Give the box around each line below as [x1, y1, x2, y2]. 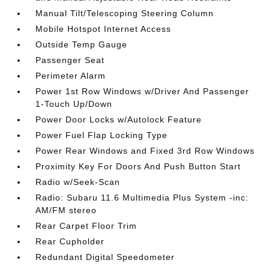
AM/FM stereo [35, 205, 97, 215]
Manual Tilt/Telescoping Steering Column [35, 8, 214, 18]
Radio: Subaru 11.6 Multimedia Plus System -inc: [35, 192, 249, 202]
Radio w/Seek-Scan [35, 177, 121, 187]
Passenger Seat [35, 55, 105, 65]
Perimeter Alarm [35, 70, 106, 80]
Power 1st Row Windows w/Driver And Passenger [35, 86, 250, 96]
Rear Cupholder [35, 236, 105, 246]
